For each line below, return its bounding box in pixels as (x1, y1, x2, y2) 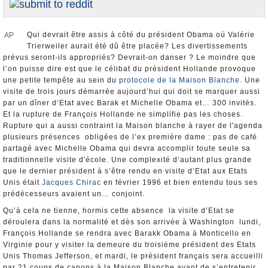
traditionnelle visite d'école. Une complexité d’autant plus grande (3, 156, 252, 164)
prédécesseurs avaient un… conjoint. (3, 190, 145, 198)
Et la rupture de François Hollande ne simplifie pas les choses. (3, 110, 243, 118)
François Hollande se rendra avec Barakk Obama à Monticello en (3, 229, 251, 237)
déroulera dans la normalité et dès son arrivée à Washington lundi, (3, 218, 263, 226)
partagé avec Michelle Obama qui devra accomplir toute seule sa (3, 144, 251, 153)
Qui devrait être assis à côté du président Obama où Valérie (27, 31, 255, 39)
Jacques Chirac (42, 178, 101, 187)
